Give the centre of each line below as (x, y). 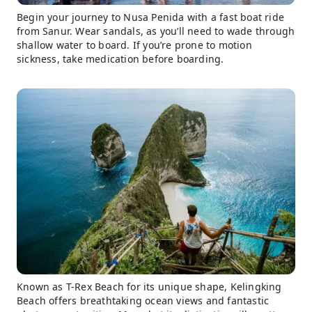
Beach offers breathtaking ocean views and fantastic (143, 300)
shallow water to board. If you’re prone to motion (134, 45)
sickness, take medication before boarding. (120, 59)
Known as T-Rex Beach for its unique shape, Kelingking (149, 286)
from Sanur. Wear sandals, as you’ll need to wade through (156, 31)
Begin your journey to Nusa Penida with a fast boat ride (151, 17)
